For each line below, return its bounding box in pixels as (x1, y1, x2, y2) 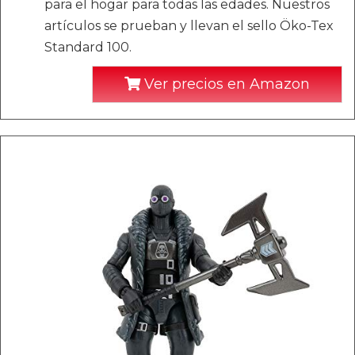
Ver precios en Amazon (140, 75, 310, 94)
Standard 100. (44, 40, 132, 55)
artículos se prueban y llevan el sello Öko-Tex (44, 18, 334, 34)
